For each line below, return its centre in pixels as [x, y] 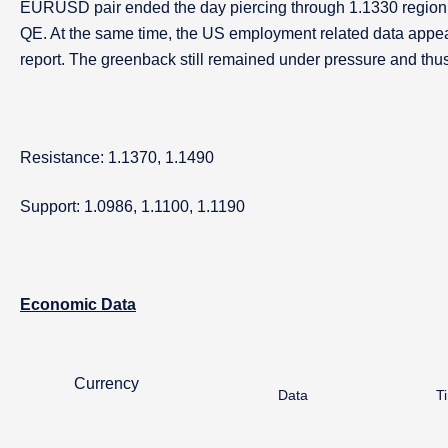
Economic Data [78, 304]
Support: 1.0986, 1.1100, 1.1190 [132, 206]
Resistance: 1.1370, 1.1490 [117, 157]
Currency [106, 383]
